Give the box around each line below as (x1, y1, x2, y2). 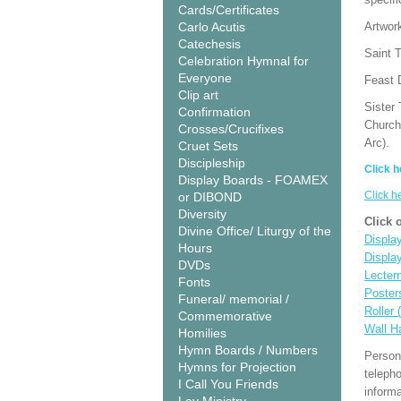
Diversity (178, 207, 226, 221)
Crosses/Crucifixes (178, 122, 284, 136)
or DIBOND (178, 190, 242, 204)
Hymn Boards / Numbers (178, 343, 318, 357)
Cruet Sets (178, 139, 238, 153)
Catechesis (178, 37, 241, 51)
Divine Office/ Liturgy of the (178, 224, 331, 238)
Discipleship (178, 156, 245, 170)
